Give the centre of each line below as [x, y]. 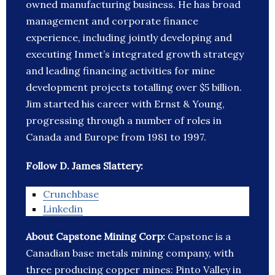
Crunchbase [71, 194]
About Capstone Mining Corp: [97, 237]
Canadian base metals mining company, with [130, 253]
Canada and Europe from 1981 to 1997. [116, 137]
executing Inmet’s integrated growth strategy [135, 54]
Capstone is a [199, 237]
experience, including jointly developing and [129, 38]
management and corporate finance [112, 21]
